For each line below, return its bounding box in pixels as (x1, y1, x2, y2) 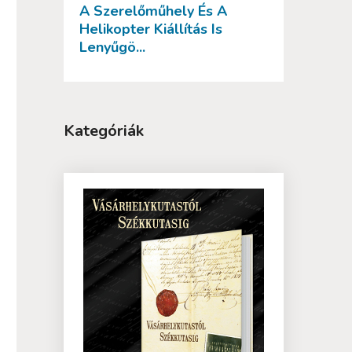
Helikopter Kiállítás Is (79, 20, 222, 39)
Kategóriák (64, 120, 144, 142)
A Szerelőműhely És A (79, 2, 227, 21)
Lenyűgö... (79, 38, 145, 57)
